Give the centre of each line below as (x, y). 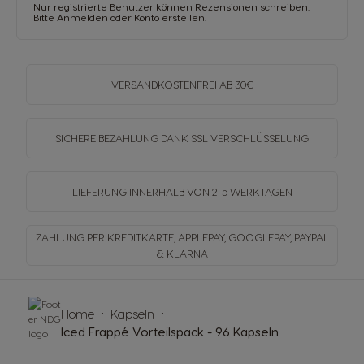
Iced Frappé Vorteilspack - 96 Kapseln (170, 331)
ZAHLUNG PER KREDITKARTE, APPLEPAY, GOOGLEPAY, (165, 236)
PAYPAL (311, 236)
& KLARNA (182, 253)
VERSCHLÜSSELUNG (260, 137)
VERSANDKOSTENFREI (164, 84)
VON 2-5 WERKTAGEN (239, 191)
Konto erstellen (169, 17)
